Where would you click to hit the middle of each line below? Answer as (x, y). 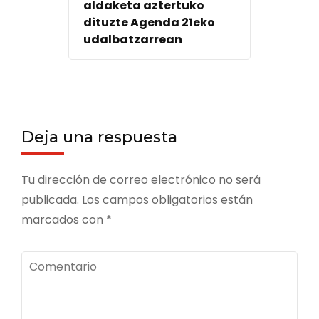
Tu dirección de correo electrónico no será (141, 179)
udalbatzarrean (133, 39)
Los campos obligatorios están (167, 199)
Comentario (55, 261)
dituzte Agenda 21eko (149, 22)
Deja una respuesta (99, 137)
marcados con (64, 219)
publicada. (50, 199)
